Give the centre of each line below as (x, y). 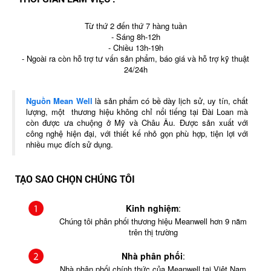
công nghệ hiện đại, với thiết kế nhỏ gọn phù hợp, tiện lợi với (137, 133)
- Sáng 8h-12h (135, 37)
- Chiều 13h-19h (135, 47)
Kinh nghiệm (152, 208)
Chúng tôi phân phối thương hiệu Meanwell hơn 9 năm (153, 221)
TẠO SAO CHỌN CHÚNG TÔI (75, 179)
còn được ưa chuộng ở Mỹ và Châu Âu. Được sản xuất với (137, 122)
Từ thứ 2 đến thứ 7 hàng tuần (135, 26)
